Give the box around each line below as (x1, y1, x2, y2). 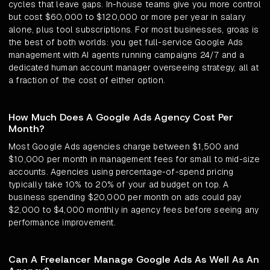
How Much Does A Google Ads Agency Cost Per (8, 111, 233, 124)
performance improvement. (8, 217, 116, 228)
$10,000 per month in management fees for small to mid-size (8, 154, 260, 165)
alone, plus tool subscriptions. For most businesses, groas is (8, 24, 259, 36)
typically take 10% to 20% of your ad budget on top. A (8, 179, 229, 190)
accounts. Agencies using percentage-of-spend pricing (8, 166, 234, 178)
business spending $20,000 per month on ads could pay (8, 192, 242, 203)
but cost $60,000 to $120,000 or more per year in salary (8, 11, 246, 23)
